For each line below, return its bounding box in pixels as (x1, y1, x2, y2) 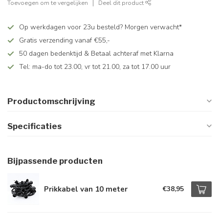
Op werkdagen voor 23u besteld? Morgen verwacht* (19, 22, 182, 32)
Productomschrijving (7, 96, 95, 106)
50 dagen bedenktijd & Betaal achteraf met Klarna (19, 49, 174, 58)
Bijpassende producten (7, 156, 103, 166)
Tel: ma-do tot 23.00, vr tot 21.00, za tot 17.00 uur (19, 62, 171, 71)
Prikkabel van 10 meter (44, 184, 128, 194)
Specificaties (7, 121, 62, 131)
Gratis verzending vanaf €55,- (19, 36, 110, 45)
